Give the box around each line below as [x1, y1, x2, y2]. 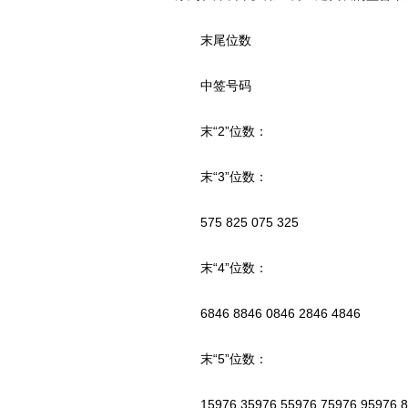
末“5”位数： [175, 352, 268, 366]
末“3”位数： [175, 169, 268, 184]
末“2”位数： [175, 124, 268, 138]
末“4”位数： [175, 260, 268, 275]
